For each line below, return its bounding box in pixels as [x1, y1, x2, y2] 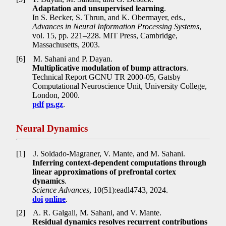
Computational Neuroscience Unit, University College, [32, 81, 207, 90]
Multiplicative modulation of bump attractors [32, 63, 187, 72]
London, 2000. [32, 90, 80, 99]
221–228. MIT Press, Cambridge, [71, 31, 178, 40]
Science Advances [32, 185, 90, 194]
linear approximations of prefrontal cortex [32, 167, 177, 176]
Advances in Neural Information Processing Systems [32, 22, 200, 31]
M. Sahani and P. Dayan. [31, 54, 113, 63]
